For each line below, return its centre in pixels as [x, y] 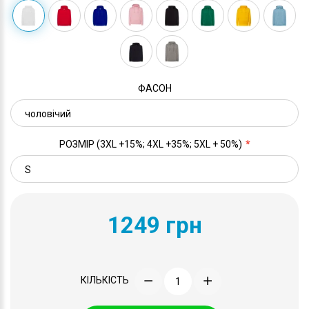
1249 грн [154, 225]
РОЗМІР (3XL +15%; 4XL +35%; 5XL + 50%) [150, 144]
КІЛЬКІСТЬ [105, 280]
